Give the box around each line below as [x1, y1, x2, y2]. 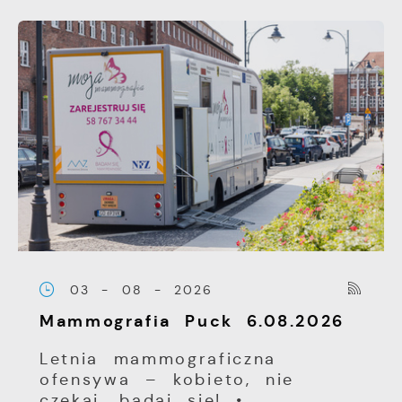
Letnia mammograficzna [39, 348, 276, 369]
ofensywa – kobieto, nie [39, 369, 295, 389]
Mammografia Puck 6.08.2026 [39, 310, 345, 331]
